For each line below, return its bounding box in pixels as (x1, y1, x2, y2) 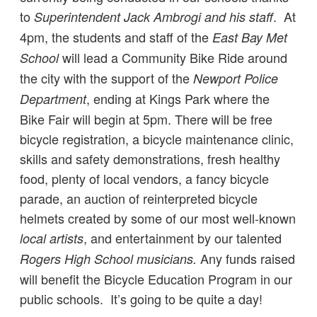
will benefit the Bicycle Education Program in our (20, 270, 292, 288)
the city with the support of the (20, 69, 193, 87)
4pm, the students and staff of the (20, 28, 212, 46)
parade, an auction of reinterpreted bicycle (20, 189, 258, 207)
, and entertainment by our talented (83, 229, 282, 247)
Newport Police (193, 69, 278, 87)
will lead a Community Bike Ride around (59, 48, 287, 67)
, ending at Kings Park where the (86, 89, 270, 108)
